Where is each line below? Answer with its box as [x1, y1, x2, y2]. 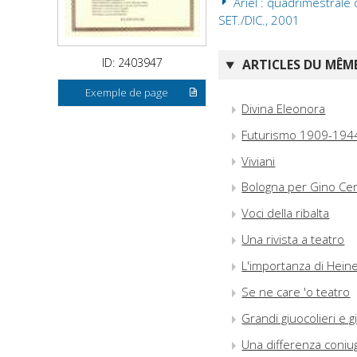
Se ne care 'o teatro [241, 284, 351, 300]
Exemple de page [85, 85, 169, 100]
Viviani [241, 152, 276, 169]
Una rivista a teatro [241, 231, 345, 248]
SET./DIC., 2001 [218, 12, 300, 29]
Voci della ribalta [241, 205, 330, 222]
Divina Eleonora [241, 100, 326, 116]
